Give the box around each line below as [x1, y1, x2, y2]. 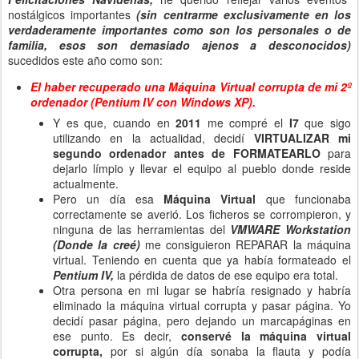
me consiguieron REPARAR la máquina [139, 236, 352, 252]
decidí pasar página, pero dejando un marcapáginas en [53, 313, 351, 329]
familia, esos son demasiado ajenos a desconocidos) [8, 37, 351, 53]
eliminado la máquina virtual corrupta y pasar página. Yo [53, 297, 351, 313]
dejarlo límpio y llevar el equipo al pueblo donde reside [53, 160, 351, 176]
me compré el [207, 115, 289, 131]
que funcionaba [265, 191, 352, 207]
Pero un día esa [53, 191, 164, 207]
